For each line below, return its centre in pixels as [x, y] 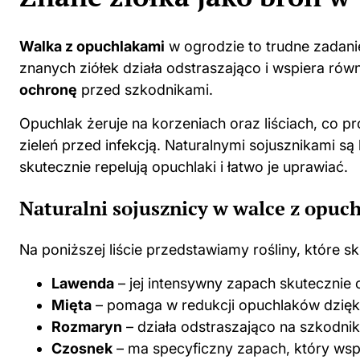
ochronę [48, 90]
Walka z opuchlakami [92, 47]
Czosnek [82, 349]
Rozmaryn [87, 327]
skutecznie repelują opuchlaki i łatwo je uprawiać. [184, 167]
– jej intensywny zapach [197, 284]
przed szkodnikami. [145, 90]
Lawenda [83, 284]
